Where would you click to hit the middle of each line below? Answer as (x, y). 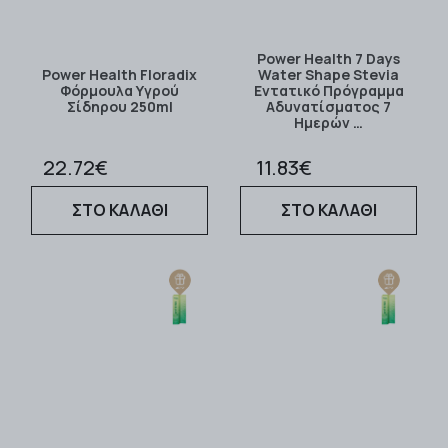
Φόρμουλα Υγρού (119, 91)
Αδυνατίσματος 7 (328, 107)
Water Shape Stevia (328, 75)
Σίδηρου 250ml (119, 107)
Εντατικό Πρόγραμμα (328, 91)
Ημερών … (328, 123)
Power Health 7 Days (328, 59)
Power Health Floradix (119, 75)
